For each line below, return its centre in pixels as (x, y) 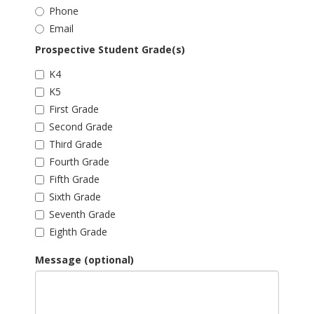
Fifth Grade (74, 179)
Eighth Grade (78, 232)
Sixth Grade (75, 197)
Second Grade (81, 127)
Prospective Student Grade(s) (110, 49)
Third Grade (76, 144)
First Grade (74, 109)
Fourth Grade (79, 162)
